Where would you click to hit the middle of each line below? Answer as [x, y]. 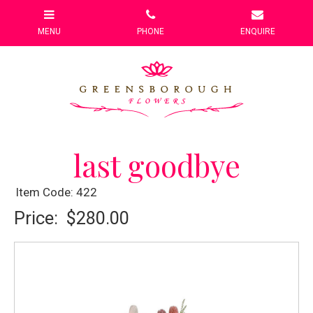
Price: [40, 218]
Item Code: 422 [56, 192]
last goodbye [156, 166]
